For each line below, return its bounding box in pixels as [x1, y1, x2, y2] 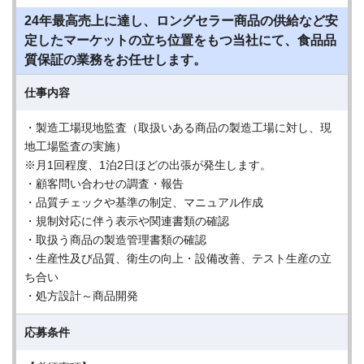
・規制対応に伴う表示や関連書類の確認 [24, 214, 240, 227]
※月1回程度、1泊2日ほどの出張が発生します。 [24, 158, 271, 171]
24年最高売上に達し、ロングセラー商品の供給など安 [24, 14, 338, 28]
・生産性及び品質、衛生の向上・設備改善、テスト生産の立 [24, 252, 331, 265]
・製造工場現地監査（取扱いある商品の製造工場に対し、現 [24, 121, 331, 134]
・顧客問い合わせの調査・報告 [24, 177, 195, 190]
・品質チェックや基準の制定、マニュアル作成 [24, 196, 275, 209]
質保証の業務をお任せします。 [24, 53, 206, 67]
